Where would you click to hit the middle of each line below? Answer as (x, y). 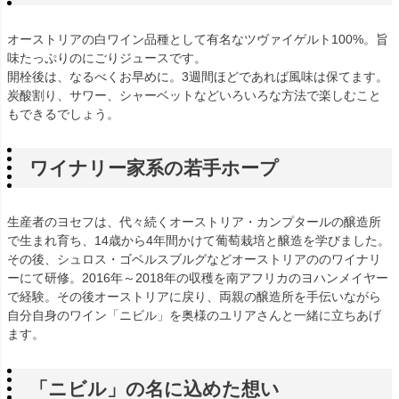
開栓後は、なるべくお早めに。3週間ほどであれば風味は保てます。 (198, 76)
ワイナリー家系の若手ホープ (154, 168)
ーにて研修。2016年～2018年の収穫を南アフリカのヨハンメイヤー (198, 278)
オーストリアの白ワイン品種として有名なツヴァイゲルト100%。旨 (198, 39)
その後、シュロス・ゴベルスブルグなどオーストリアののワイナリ (194, 260)
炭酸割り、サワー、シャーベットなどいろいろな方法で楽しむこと (194, 95)
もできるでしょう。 (63, 114)
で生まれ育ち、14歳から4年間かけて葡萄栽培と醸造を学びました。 (199, 241)
